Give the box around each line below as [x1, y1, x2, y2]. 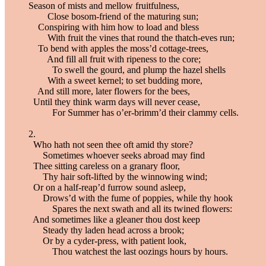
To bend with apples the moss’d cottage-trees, [28, 43, 208, 53]
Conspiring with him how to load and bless [28, 21, 199, 32]
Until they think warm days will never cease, [28, 96, 200, 107]
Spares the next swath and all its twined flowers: [28, 203, 232, 214]
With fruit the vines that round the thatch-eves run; [28, 32, 235, 43]
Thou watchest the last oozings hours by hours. [28, 246, 228, 256]
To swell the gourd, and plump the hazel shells [28, 64, 226, 75]
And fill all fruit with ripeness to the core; [28, 53, 201, 64]
